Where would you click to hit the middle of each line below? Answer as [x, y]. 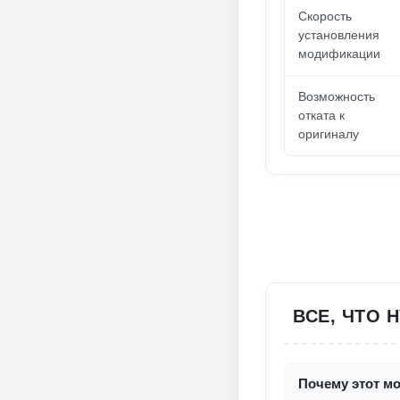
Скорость [325, 16]
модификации [339, 54]
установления [339, 35]
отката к [321, 115]
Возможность [337, 96]
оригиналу [329, 134]
